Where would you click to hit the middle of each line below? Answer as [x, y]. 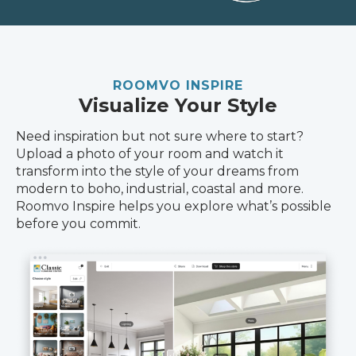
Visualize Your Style [178, 105]
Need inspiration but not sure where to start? [160, 136]
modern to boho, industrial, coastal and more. [160, 189]
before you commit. [78, 224]
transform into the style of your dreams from [157, 171]
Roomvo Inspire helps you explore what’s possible [174, 206]
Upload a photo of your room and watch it [150, 154]
